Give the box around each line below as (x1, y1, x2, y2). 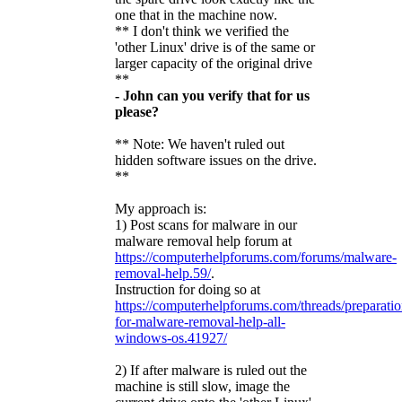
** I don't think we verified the (115, 22, 289, 39)
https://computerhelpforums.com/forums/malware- (115, 249, 397, 265)
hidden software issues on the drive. (115, 152, 317, 168)
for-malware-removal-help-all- (115, 313, 285, 329)
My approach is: (115, 200, 206, 216)
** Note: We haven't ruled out (115, 135, 284, 152)
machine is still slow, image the (115, 378, 290, 394)
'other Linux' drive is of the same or (115, 39, 315, 55)
